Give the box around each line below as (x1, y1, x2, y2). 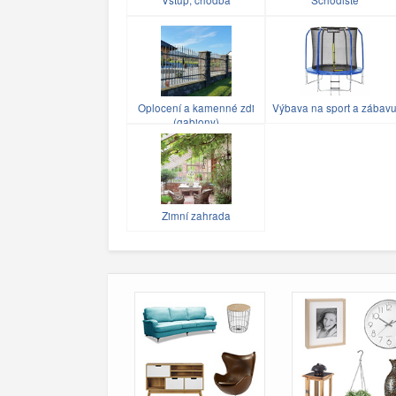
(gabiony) (172, 114, 219, 129)
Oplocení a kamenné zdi (137, 100, 255, 115)
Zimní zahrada (161, 208, 231, 223)
